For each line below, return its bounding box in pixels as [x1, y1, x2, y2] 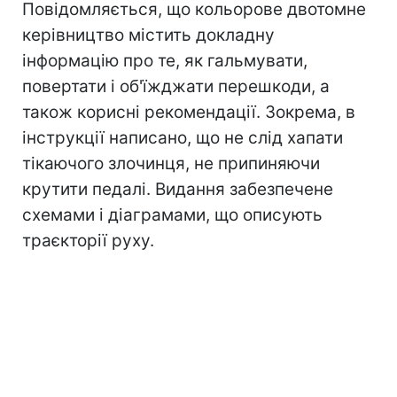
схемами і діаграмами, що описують [22, 204, 323, 225]
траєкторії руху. [22, 230, 154, 251]
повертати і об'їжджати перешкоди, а [22, 75, 330, 97]
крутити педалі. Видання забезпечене [22, 178, 333, 199]
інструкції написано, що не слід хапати [22, 127, 343, 148]
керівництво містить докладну [22, 24, 275, 45]
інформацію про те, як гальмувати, [22, 50, 307, 71]
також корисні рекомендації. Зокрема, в [22, 101, 355, 122]
